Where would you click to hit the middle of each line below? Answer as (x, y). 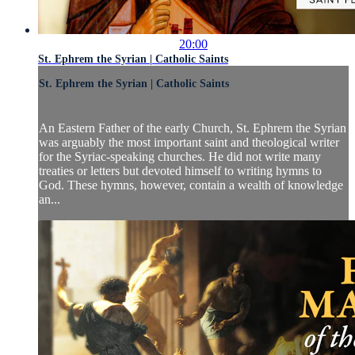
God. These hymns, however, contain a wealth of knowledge (191, 185)
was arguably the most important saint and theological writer (189, 142)
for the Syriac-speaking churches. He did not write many (180, 156)
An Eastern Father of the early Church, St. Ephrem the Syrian (193, 128)
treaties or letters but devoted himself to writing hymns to (180, 170)
